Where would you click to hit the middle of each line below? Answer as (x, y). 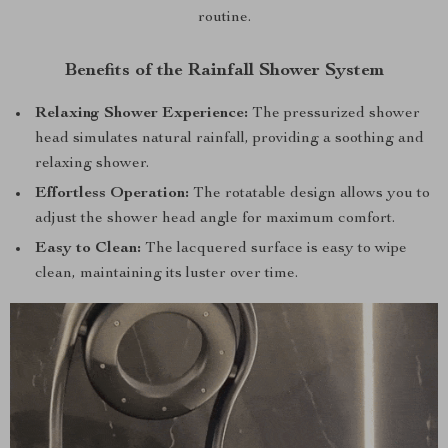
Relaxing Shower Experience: (141, 114)
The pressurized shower (334, 114)
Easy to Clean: (88, 249)
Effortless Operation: (112, 194)
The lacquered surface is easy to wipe (274, 249)
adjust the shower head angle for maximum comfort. (215, 219)
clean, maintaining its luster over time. (166, 274)
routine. (224, 18)
